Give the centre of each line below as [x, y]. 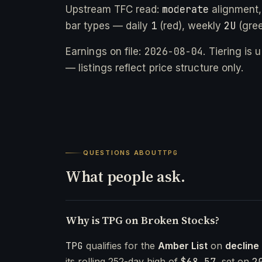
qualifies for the [120, 245]
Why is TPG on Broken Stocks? [142, 220]
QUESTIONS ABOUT [123, 152]
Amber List [183, 245]
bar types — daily [108, 25]
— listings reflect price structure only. [155, 68]
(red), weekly [190, 25]
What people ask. [125, 176]
